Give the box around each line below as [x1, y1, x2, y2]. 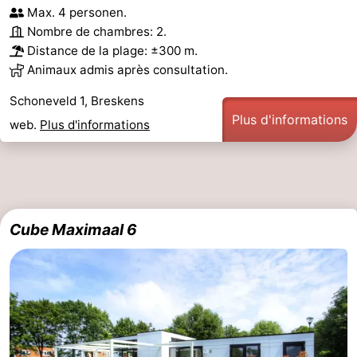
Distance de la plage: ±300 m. [27, 43, 198, 59]
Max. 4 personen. [27, 5, 127, 21]
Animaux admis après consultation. [27, 62, 228, 78]
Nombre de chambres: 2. [27, 24, 167, 40]
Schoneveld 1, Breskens [10, 93, 144, 109]
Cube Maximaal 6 [10, 220, 137, 240]
